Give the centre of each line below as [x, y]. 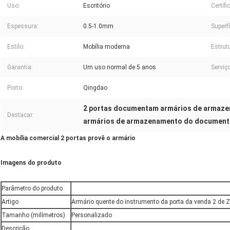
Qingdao [95, 88]
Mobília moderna [107, 47]
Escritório [97, 6]
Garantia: [20, 68]
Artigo [10, 202]
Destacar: [21, 115]
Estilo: [16, 47]
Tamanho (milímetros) [33, 215]
